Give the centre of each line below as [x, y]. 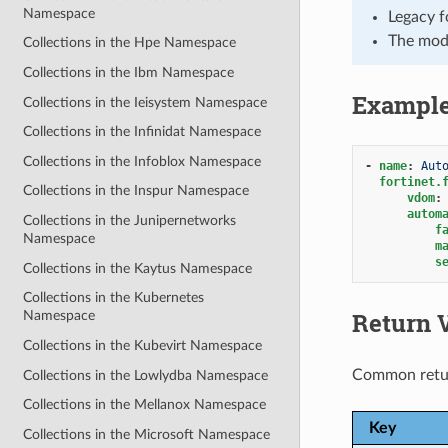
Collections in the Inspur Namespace [136, 191]
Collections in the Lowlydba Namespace [146, 375]
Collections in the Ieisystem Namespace [145, 102]
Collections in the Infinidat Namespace [142, 132]
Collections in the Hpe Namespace [130, 43]
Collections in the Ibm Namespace [129, 72]
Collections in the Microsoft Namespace [147, 434]
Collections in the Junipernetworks [130, 221]
